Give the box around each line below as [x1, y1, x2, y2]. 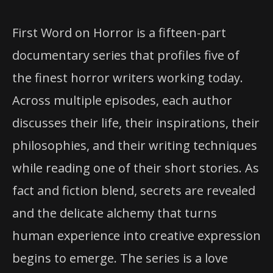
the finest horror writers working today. [12, 69, 243, 86]
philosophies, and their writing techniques [12, 136, 257, 154]
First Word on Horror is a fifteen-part [12, 24, 226, 41]
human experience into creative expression [12, 227, 261, 244]
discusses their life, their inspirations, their [12, 114, 260, 131]
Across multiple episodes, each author [12, 91, 232, 108]
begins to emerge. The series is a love [12, 249, 228, 266]
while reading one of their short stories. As [12, 159, 259, 176]
